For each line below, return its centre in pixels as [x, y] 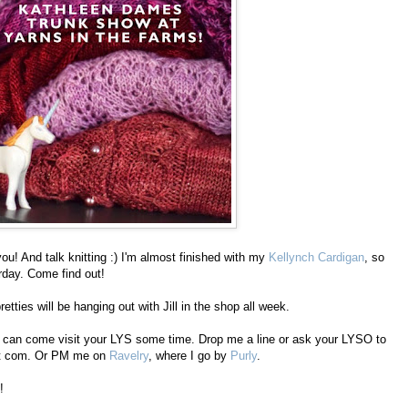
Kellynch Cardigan [316, 258]
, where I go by [189, 356]
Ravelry [129, 356]
